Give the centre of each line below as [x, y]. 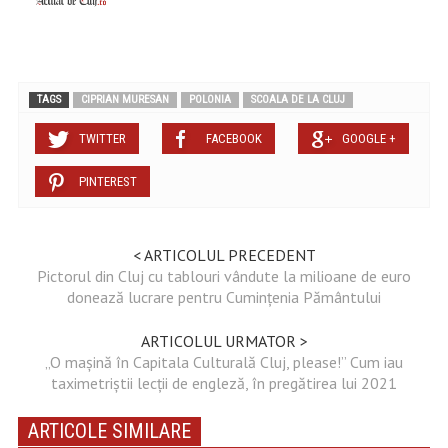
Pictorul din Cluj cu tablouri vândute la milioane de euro [224, 275]
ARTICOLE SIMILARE [109, 430]
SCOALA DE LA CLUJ [297, 99]
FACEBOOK [233, 138]
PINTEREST [107, 181]
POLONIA [209, 99]
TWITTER [102, 138]
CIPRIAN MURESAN [124, 99]
